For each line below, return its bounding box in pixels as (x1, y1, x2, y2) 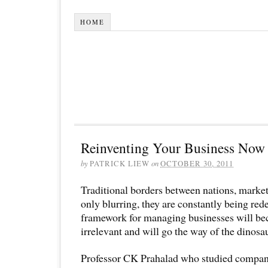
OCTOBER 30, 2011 (160, 157, 233, 169)
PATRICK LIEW (90, 157, 150, 169)
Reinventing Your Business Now (81, 138, 265, 157)
